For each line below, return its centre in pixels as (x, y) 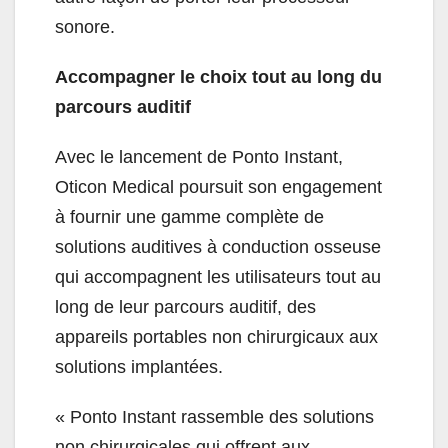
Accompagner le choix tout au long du (218, 77)
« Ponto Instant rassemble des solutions (214, 417)
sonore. (85, 27)
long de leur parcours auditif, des (185, 307)
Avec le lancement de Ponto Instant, (199, 157)
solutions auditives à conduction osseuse (218, 247)
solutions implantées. (139, 367)
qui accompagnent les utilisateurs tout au (218, 277)
